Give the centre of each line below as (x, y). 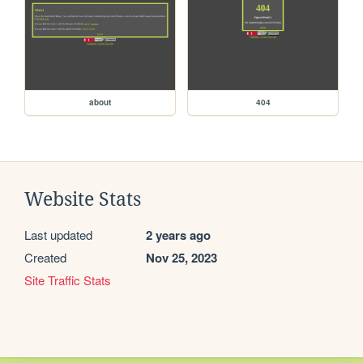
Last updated (58, 235)
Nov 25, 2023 (181, 258)
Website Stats (83, 200)
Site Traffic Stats (68, 280)
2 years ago (178, 235)
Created (45, 258)
